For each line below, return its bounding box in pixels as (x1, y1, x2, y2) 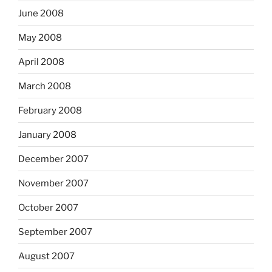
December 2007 (18, 153, 89, 165)
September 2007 (18, 226, 92, 237)
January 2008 (18, 129, 76, 140)
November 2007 (18, 177, 89, 189)
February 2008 (18, 104, 82, 116)
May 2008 (18, 32, 62, 43)
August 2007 (18, 250, 75, 262)
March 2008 (18, 80, 71, 92)
